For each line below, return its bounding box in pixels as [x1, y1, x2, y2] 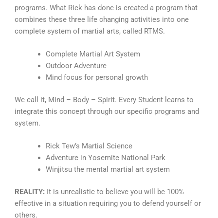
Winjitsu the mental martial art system [45, 165, 170, 174]
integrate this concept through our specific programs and [15, 107, 199, 116]
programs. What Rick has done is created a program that [15, 3, 198, 12]
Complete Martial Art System [45, 50, 140, 59]
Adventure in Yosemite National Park [45, 153, 165, 163]
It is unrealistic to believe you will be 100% [45, 187, 184, 197]
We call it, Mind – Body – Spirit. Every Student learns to [15, 95, 194, 104]
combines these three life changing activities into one [15, 15, 189, 24]
